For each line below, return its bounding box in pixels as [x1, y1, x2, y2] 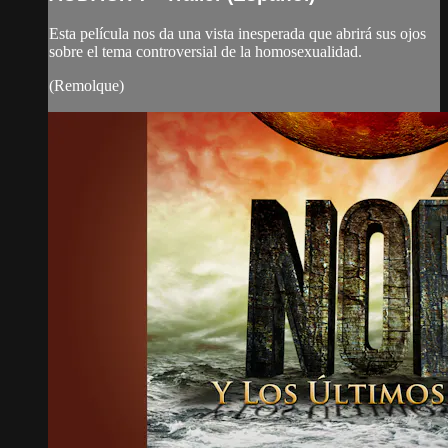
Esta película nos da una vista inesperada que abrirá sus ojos [49, 24, 426, 42]
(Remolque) [49, 76, 124, 94]
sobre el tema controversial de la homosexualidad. [49, 42, 362, 60]
